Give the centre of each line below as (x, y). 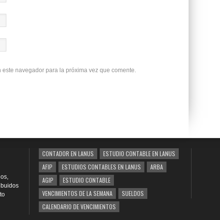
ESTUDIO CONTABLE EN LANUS (139, 153)
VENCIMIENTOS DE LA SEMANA (77, 193)
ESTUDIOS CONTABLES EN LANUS (101, 167)
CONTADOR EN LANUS (68, 153)
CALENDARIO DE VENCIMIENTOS (79, 206)
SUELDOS (133, 193)
